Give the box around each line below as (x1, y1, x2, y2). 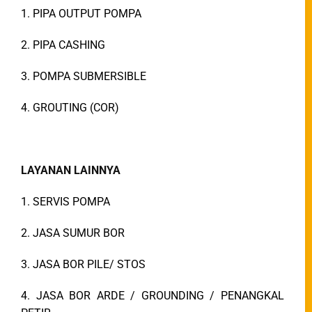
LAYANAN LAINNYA (21, 163, 123, 177)
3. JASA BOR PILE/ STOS (21, 257, 146, 271)
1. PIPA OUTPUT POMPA (21, 6, 141, 20)
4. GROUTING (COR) (21, 100, 119, 114)
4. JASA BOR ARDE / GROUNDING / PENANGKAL (21, 288, 284, 302)
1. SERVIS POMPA (21, 194, 110, 208)
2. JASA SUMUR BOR (21, 226, 125, 240)
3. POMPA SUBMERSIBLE (21, 69, 146, 83)
